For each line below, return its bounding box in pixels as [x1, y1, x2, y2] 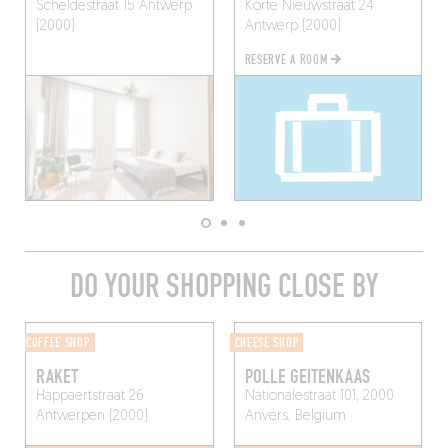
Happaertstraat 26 [35, 388, 144, 404]
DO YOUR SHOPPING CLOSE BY [70, 266, 378, 306]
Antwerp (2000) [244, 19, 341, 35]
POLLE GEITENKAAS [244, 364, 370, 389]
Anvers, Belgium [244, 408, 346, 424]
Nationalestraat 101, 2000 [244, 388, 394, 404]
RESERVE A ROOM [244, 52, 331, 69]
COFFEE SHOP [25, 334, 90, 351]
